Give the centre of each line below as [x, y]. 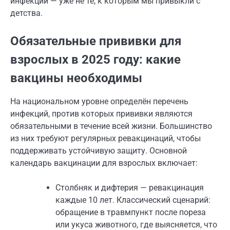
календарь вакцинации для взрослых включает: [104, 163]
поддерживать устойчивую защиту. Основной [99, 151]
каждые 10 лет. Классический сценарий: [133, 200]
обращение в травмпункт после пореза [131, 213]
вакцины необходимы [76, 78]
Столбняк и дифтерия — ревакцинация [130, 188]
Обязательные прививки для [96, 41]
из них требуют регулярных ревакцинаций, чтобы [106, 139]
